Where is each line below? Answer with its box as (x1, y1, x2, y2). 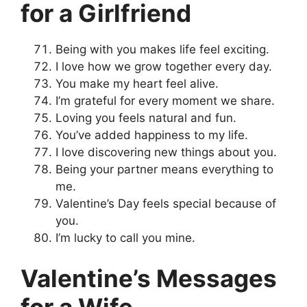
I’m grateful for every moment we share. (56, 93, 275, 108)
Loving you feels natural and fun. (56, 110, 236, 125)
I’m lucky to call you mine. (56, 230, 195, 245)
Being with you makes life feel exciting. (56, 42, 269, 56)
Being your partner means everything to (56, 162, 273, 176)
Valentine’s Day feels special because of (56, 196, 276, 210)
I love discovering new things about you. (56, 145, 277, 159)
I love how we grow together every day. (56, 59, 272, 73)
